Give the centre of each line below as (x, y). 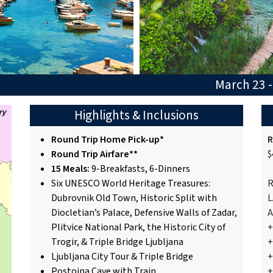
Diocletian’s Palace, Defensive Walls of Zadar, (144, 212)
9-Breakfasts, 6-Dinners (140, 168)
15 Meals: (70, 168)
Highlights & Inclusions (136, 115)
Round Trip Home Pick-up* (108, 139)
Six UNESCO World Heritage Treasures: (131, 183)
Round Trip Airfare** (94, 154)
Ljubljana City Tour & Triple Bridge (122, 256)
